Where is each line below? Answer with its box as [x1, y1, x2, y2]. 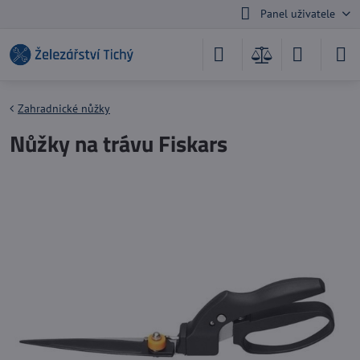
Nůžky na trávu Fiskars [10, 126, 227, 161]
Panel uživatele [260, 6, 335, 21]
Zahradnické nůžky [18, 101, 110, 116]
